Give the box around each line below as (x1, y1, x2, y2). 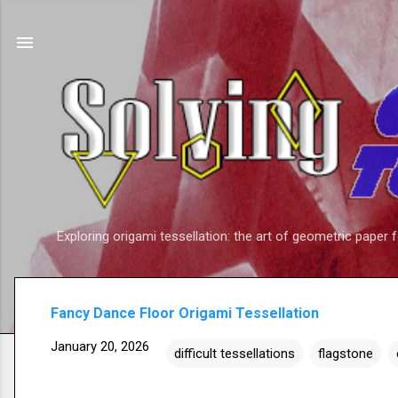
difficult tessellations (174, 346, 295, 362)
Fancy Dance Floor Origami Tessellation (51, 305, 319, 322)
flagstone (318, 346, 373, 362)
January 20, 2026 (51, 338, 149, 355)
